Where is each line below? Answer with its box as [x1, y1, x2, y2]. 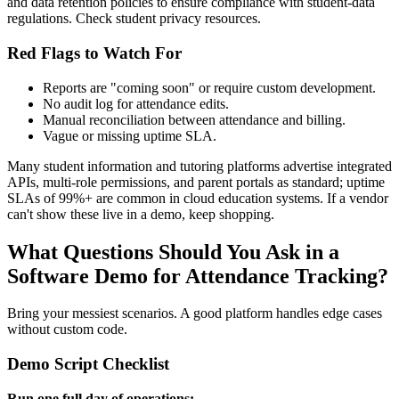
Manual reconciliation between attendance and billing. [43, 111, 346, 127]
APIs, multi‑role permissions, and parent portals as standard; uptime [7, 174, 385, 190]
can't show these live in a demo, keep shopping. [7, 206, 274, 222]
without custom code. [7, 322, 127, 338]
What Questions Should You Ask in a [7, 240, 339, 264]
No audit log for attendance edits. [43, 95, 229, 111]
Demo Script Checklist [7, 354, 169, 374]
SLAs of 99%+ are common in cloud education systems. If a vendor [7, 190, 388, 206]
